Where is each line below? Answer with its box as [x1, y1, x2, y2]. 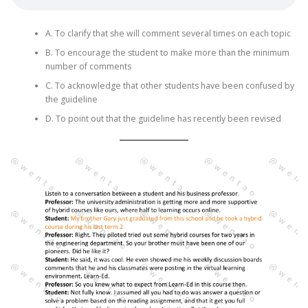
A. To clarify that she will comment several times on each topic [45, 27, 291, 40]
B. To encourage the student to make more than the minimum [45, 47, 289, 59]
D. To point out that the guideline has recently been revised [45, 113, 281, 125]
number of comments [45, 60, 131, 73]
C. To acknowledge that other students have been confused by [45, 80, 294, 92]
